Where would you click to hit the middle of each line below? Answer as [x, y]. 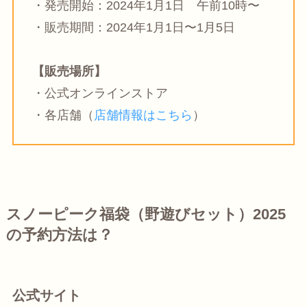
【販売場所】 [69, 71]
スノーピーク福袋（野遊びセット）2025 [153, 215]
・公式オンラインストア [100, 93]
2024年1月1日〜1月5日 [170, 27]
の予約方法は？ [59, 235]
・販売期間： [69, 27]
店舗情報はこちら [143, 115]
